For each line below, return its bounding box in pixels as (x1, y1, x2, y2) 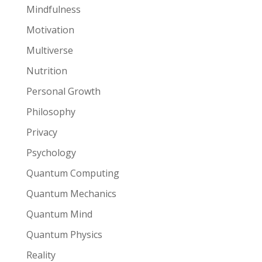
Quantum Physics (26, 228, 102, 242)
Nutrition (26, 64, 67, 78)
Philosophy (26, 105, 75, 119)
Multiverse (26, 44, 73, 57)
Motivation (26, 23, 74, 37)
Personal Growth (26, 85, 101, 98)
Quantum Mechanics (26, 187, 116, 201)
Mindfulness (26, 3, 81, 16)
